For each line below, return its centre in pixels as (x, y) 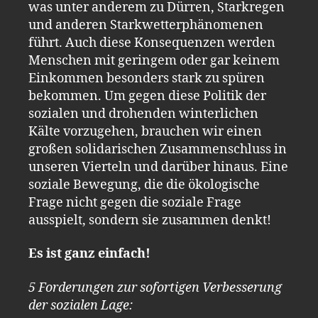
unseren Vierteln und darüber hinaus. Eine (158, 167)
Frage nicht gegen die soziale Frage (135, 202)
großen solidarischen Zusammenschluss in (158, 149)
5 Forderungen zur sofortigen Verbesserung (155, 287)
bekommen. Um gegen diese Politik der (147, 96)
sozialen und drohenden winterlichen (143, 114)
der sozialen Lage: (81, 305)
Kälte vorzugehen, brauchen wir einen (145, 131)
